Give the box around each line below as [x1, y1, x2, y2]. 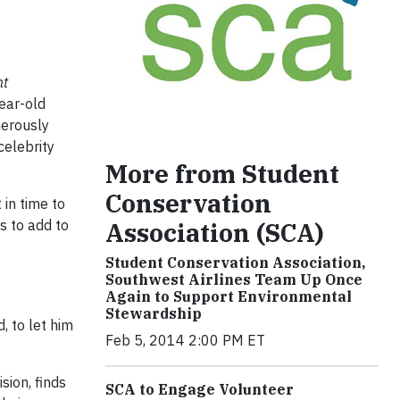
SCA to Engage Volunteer [105, 380, 294, 398]
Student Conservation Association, [105, 254, 365, 271]
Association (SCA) [105, 216, 324, 249]
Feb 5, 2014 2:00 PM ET [105, 331, 265, 349]
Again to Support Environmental [105, 287, 352, 305]
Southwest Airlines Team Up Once [105, 271, 362, 288]
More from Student [105, 157, 339, 190]
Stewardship [105, 304, 202, 322]
